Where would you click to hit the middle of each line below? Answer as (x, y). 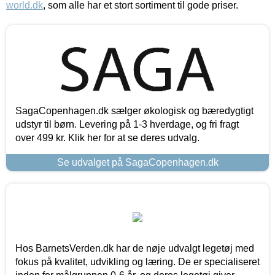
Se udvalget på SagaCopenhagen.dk (137, 163)
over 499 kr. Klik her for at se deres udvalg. (107, 138)
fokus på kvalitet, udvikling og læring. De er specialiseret (137, 262)
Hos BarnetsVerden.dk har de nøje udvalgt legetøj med (135, 249)
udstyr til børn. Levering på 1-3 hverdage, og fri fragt (127, 125)
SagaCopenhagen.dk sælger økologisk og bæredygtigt (134, 111)
